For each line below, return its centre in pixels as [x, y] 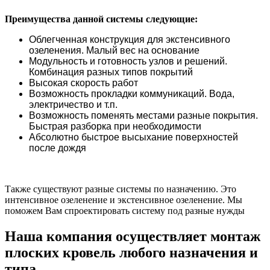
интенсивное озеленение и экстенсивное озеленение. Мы [124, 200]
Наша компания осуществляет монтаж [133, 236]
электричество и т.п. [73, 105]
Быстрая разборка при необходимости [115, 127]
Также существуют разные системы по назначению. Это [121, 189]
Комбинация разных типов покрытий [111, 72]
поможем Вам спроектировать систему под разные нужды [125, 211]
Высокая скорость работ [83, 83]
